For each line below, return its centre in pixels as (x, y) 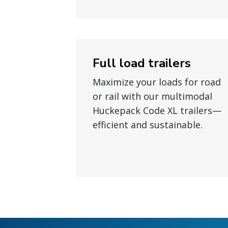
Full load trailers (142, 63)
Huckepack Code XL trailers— (157, 110)
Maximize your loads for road (157, 82)
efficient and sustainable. (148, 125)
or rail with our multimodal (152, 96)
